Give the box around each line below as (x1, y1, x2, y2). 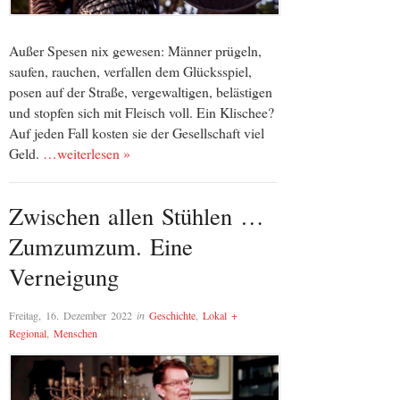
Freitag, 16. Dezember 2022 (9, 308, 132, 323)
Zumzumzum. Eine (9, 229, 193, 262)
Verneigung (9, 260, 119, 292)
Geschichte (149, 308, 196, 323)
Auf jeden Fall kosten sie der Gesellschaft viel (9, 123, 264, 142)
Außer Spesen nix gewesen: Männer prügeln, (9, 41, 262, 60)
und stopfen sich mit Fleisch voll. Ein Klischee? (9, 103, 274, 121)
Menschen (54, 326, 97, 341)
